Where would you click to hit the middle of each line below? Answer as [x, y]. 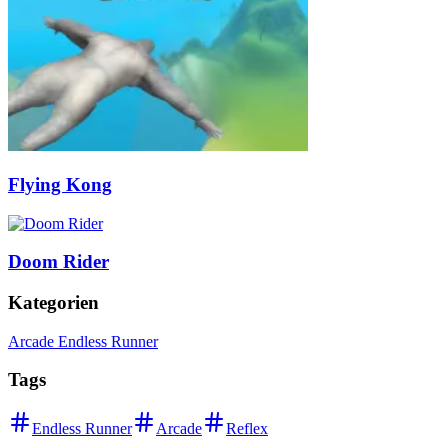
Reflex [247, 429]
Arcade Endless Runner [83, 341]
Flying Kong [60, 184]
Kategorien [53, 302]
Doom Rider [58, 262]
